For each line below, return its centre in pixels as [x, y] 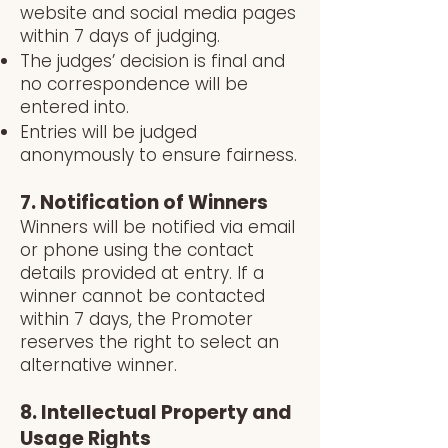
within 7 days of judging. [120, 36]
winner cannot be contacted [142, 296]
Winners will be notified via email [157, 227]
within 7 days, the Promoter [136, 319]
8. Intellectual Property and [156, 412]
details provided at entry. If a [142, 273]
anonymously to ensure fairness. [158, 155]
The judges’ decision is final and [152, 61]
